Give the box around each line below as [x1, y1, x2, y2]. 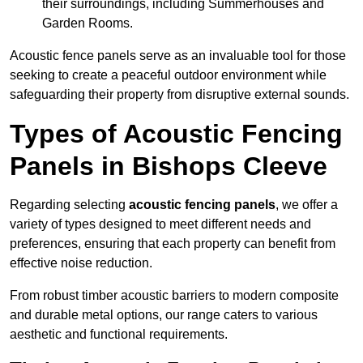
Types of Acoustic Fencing [10, 119, 343, 149]
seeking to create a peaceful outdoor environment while [10, 68, 327, 83]
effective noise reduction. [10, 256, 152, 271]
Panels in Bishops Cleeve [10, 152, 327, 181]
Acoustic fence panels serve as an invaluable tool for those [10, 49, 346, 63]
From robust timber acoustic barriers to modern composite [10, 288, 339, 303]
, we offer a [275, 198, 338, 212]
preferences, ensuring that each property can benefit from [10, 237, 335, 251]
